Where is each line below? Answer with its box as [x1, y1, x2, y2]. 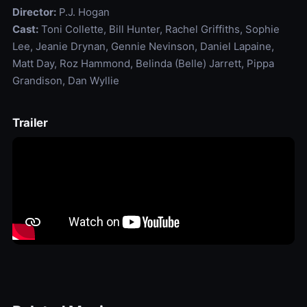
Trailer [12, 115, 48, 130]
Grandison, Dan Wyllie [12, 73, 119, 87]
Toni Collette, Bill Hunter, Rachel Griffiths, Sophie [38, 22, 280, 36]
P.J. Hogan [56, 5, 110, 19]
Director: [12, 5, 56, 19]
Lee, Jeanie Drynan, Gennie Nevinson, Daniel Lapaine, [12, 39, 274, 53]
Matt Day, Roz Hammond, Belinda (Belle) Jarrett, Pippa [12, 56, 274, 70]
